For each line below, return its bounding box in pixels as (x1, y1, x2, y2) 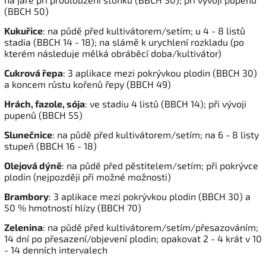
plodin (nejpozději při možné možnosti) (4, 171, 171, 183)
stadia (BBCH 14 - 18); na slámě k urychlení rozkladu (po (4, 36, 244, 48)
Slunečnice (4, 129, 52, 141)
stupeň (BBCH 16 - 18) (4, 140, 97, 152)
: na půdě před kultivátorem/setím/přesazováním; (43, 221, 258, 233)
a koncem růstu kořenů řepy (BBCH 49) (4, 78, 171, 90)
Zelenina (4, 221, 43, 233)
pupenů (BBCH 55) (4, 109, 83, 121)
